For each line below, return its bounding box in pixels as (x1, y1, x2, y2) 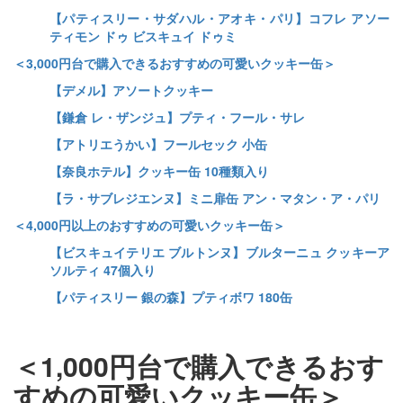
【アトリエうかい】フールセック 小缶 (49, 134, 267, 153)
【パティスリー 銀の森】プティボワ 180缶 (49, 287, 292, 306)
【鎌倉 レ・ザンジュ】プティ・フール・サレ (49, 107, 305, 126)
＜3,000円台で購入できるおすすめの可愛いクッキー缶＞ (13, 53, 336, 72)
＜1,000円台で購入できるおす (13, 345, 384, 385)
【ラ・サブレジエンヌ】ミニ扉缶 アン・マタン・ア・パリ (49, 188, 381, 207)
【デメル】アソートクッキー (49, 80, 213, 99)
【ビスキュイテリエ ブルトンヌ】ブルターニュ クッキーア (49, 242, 390, 261)
